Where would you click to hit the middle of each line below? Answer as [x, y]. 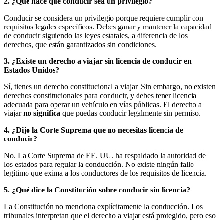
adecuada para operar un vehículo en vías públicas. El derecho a [103, 104]
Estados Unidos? [32, 70]
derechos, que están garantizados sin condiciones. [80, 44]
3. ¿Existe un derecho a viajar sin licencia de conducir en [98, 61]
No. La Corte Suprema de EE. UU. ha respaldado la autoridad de [105, 155]
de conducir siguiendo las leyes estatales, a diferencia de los [96, 35]
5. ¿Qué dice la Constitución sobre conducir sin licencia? [97, 190]
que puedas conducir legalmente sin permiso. [131, 113]
